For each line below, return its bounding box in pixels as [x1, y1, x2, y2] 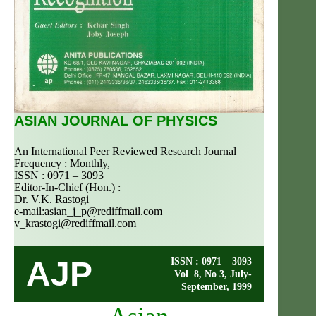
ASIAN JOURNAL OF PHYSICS [14, 113, 217, 129]
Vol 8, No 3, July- [174, 269, 252, 280]
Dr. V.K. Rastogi [14, 193, 89, 206]
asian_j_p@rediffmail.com [44, 205, 162, 218]
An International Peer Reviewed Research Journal [14, 145, 236, 158]
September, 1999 [181, 281, 252, 293]
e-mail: [14, 205, 44, 218]
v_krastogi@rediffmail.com [14, 217, 136, 230]
